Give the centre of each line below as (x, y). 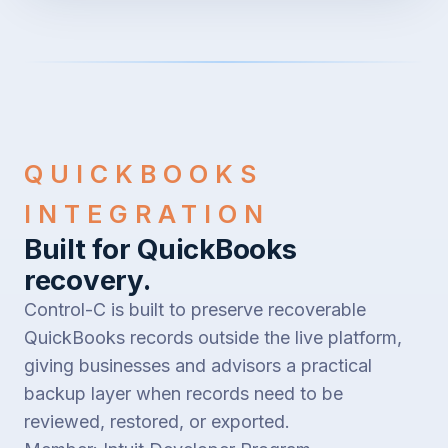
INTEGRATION (147, 213)
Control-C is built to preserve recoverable (195, 309)
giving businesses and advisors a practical (198, 365)
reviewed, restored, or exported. (157, 421)
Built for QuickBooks (160, 248)
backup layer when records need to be (183, 393)
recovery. (87, 279)
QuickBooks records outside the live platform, (213, 337)
